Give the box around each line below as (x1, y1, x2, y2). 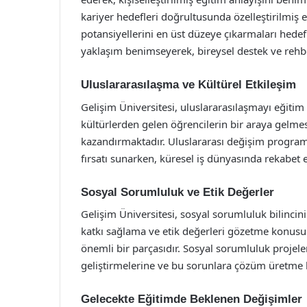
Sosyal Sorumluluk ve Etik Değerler (81, 185, 274, 199)
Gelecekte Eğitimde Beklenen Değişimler (81, 293, 302, 306)
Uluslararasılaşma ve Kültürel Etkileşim (81, 78, 296, 91)
